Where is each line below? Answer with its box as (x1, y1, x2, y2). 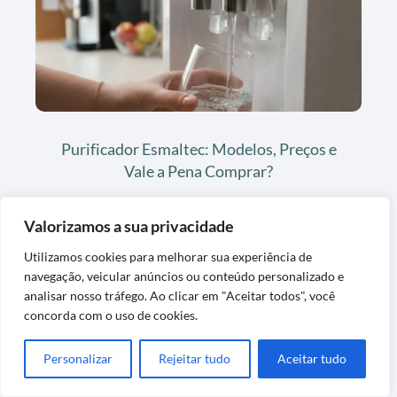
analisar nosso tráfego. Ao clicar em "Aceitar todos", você (24, 288, 335, 303)
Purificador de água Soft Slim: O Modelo (61, 366, 336, 386)
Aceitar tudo (276, 351, 346, 366)
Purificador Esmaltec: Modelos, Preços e (60, 138, 337, 159)
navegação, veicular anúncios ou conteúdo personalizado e (24, 269, 344, 284)
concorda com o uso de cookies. (24, 307, 198, 323)
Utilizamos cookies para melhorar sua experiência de (24, 249, 312, 264)
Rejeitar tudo (159, 351, 231, 366)
